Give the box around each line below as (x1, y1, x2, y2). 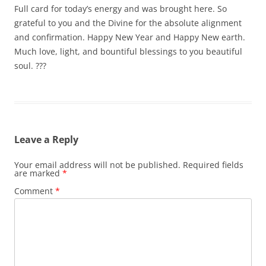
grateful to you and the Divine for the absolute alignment (14, 17, 242, 28)
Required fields (183, 159, 243, 170)
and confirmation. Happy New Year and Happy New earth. (14, 31, 245, 43)
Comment (14, 185, 55, 197)
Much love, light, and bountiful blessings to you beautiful (14, 46, 242, 57)
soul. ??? (14, 60, 46, 71)
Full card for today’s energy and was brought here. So (14, 3, 227, 14)
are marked (14, 167, 62, 179)
